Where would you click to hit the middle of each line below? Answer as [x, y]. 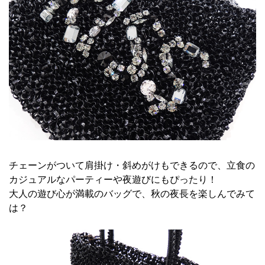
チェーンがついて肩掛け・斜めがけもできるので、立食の [132, 166]
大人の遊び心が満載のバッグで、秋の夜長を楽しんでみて [132, 194]
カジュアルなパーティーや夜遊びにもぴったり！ [113, 180]
